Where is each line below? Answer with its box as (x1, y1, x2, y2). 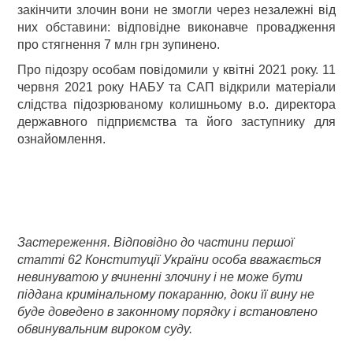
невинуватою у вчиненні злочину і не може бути (17, 270, 303, 284)
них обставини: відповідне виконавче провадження (17, 20, 336, 34)
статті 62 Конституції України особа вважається (17, 253, 322, 266)
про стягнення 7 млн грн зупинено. (17, 38, 221, 51)
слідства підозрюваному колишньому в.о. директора (17, 98, 336, 111)
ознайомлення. (17, 132, 106, 146)
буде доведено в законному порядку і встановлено (17, 305, 318, 318)
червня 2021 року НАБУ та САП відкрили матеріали (17, 80, 336, 94)
